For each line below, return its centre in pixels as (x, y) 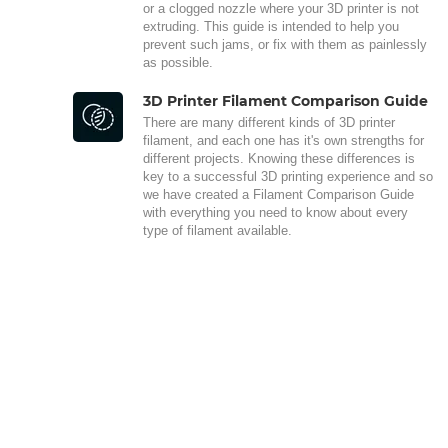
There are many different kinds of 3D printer (269, 122)
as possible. (178, 62)
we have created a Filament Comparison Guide (278, 194)
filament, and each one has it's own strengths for (283, 140)
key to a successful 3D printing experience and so (288, 176)
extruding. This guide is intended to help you (271, 26)
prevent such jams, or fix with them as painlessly (285, 44)
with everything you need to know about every (275, 212)
